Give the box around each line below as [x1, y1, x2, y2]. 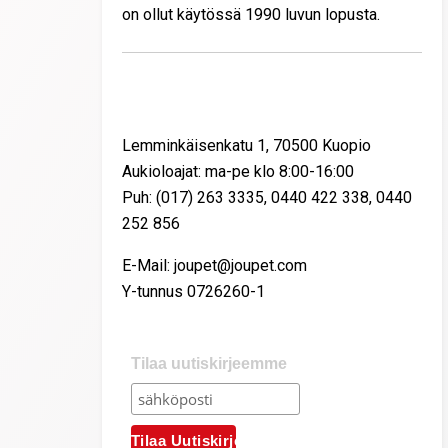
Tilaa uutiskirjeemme [131, 354, 287, 372]
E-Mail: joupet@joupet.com [122, 255, 307, 275]
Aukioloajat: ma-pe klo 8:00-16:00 [122, 161, 354, 181]
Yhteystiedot [122, 76, 217, 98]
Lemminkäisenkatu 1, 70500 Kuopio [122, 135, 371, 155]
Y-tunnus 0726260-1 [122, 281, 265, 301]
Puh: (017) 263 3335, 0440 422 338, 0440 [122, 187, 412, 207]
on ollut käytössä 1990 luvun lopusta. [122, 4, 380, 24]
